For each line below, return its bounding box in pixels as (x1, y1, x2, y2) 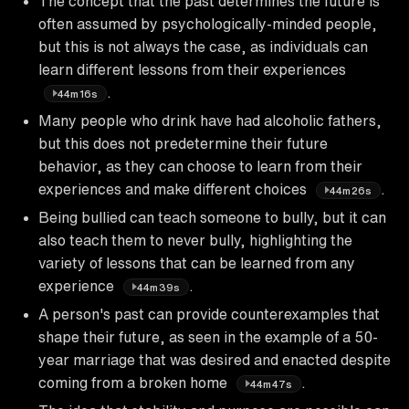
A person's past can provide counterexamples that (38, 306, 380, 321)
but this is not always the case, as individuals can (38, 38, 368, 54)
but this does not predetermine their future (38, 135, 328, 151)
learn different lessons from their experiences (38, 61, 346, 77)
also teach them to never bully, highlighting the (38, 232, 352, 247)
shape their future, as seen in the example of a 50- (38, 329, 378, 344)
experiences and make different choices (38, 181, 310, 196)
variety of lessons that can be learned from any (38, 255, 355, 270)
